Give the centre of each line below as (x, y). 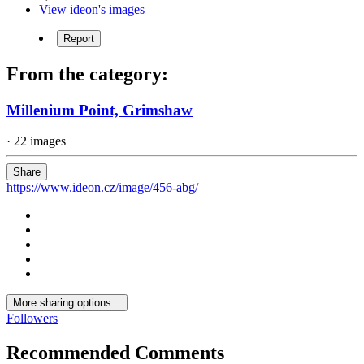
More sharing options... (67, 303)
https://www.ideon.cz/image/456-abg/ (102, 188)
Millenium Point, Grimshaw (100, 110)
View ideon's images (92, 9)
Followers (32, 318)
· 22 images (36, 141)
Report (79, 38)
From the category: (87, 74)
